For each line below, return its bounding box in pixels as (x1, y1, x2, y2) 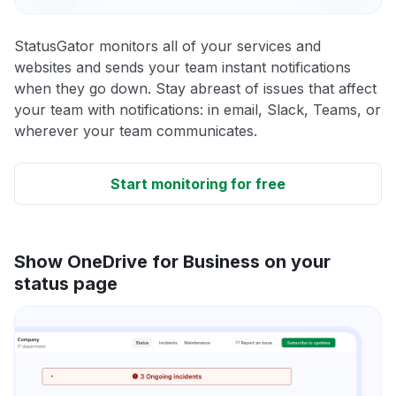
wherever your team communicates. (14, 121, 257, 140)
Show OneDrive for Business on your (14, 250, 331, 272)
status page (14, 272, 118, 294)
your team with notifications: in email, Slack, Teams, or (14, 100, 381, 118)
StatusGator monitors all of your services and (14, 36, 321, 55)
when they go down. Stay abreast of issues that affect (14, 79, 377, 97)
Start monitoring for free (110, 174, 286, 193)
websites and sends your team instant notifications (14, 57, 351, 76)
